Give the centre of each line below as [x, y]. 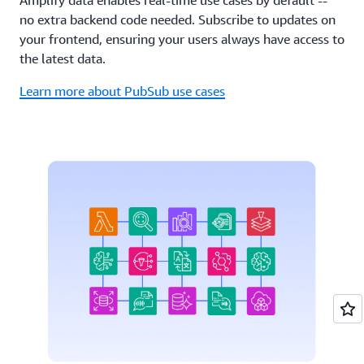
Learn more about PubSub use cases [122, 91]
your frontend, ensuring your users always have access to [182, 39]
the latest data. [63, 58]
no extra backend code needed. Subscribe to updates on [178, 19]
